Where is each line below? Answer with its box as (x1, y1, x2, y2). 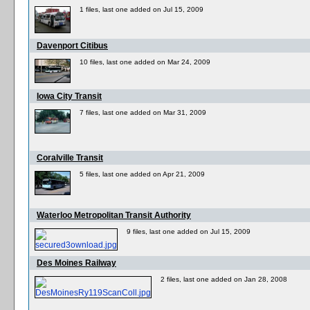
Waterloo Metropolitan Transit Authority (37, 210, 191, 220)
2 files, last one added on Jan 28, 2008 (161, 275, 287, 283)
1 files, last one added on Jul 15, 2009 (80, 6, 203, 13)
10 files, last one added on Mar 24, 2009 (80, 58, 210, 66)
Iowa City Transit (37, 91, 102, 101)
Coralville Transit (37, 153, 103, 163)
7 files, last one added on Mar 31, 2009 (80, 109, 206, 116)
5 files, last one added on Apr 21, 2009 (80, 170, 205, 178)
